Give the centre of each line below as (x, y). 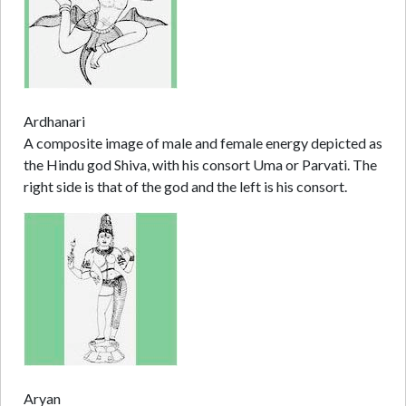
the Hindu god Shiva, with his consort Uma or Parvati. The (200, 165)
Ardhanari (54, 121)
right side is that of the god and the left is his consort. (185, 187)
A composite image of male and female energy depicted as (203, 143)
